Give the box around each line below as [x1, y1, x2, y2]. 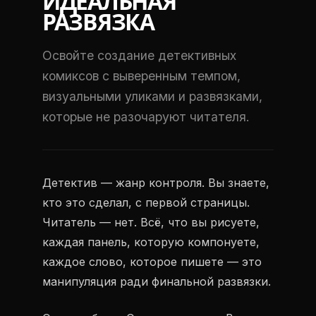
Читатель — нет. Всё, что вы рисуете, [42, 215, 260, 229]
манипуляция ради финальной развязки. [42, 274, 271, 288]
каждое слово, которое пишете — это [42, 255, 262, 269]
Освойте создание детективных [42, 48, 236, 63]
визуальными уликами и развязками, [42, 89, 262, 104]
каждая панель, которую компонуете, [42, 235, 260, 249]
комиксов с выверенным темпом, [42, 68, 241, 83]
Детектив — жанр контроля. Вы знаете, [42, 176, 269, 190]
